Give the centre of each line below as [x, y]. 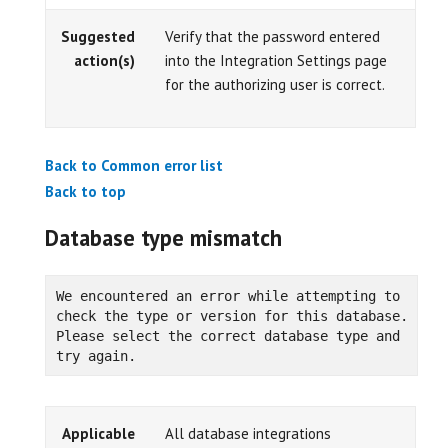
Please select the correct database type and [227, 335]
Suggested [98, 36]
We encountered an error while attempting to [227, 295]
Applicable [98, 433]
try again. [95, 355]
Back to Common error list [134, 165]
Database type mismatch [166, 237]
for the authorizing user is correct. [275, 84]
